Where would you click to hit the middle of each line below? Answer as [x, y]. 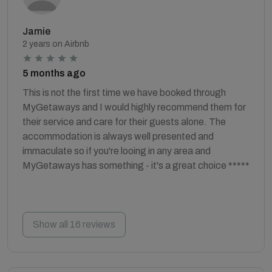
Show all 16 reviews [74, 224]
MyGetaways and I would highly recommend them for [134, 107]
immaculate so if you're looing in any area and [117, 151]
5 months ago [54, 73]
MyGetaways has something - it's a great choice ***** [136, 165]
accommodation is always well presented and [118, 136]
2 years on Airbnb [56, 44]
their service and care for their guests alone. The [124, 121]
